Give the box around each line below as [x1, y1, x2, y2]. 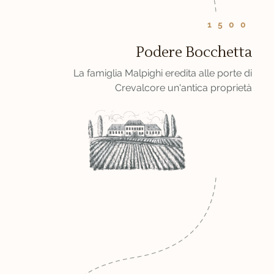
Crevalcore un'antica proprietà [115, 82, 252, 94]
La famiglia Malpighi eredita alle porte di [73, 67, 252, 80]
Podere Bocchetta [136, 43, 252, 62]
